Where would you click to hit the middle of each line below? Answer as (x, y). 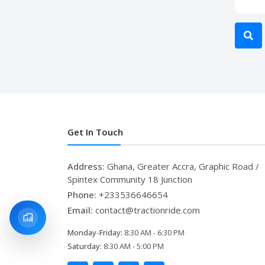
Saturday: (85, 246)
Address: (87, 167)
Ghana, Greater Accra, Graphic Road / (183, 167)
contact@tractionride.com (148, 210)
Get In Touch (95, 132)
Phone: (83, 195)
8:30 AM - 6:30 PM (154, 233)
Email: (81, 210)
